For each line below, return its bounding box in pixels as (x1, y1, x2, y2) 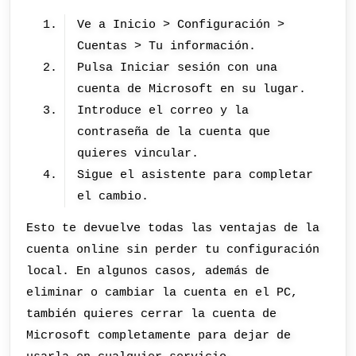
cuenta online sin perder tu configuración (26, 242, 320, 257)
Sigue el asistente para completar (77, 168, 314, 183)
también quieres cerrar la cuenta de (26, 306, 277, 321)
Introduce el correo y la (77, 103, 250, 118)
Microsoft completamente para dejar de (26, 327, 292, 342)
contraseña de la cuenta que (77, 125, 271, 140)
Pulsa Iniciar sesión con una (77, 60, 278, 75)
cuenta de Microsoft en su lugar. (77, 82, 307, 97)
